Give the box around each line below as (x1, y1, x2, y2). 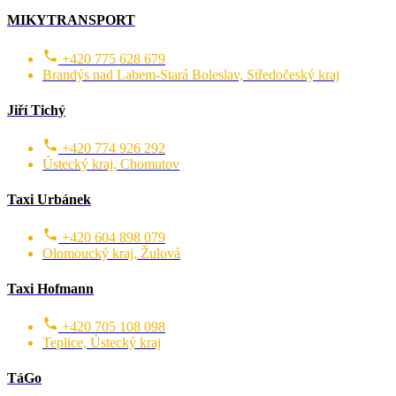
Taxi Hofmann (7, 281, 94, 297)
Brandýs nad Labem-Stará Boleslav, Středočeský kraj (42, 66, 339, 82)
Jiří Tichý (7, 102, 65, 118)
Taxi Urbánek (7, 191, 91, 207)
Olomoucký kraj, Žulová (42, 246, 180, 262)
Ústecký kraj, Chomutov (42, 156, 179, 171)
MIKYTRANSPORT (7, 12, 135, 28)
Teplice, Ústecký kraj (42, 335, 161, 351)
